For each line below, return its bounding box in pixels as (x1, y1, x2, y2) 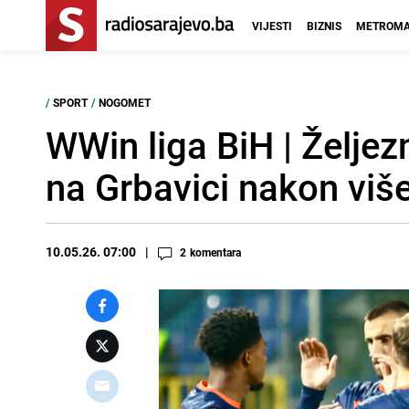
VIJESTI (252, 18, 292, 33)
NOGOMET (99, 95, 151, 110)
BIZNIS (307, 18, 341, 33)
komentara (190, 245, 241, 259)
